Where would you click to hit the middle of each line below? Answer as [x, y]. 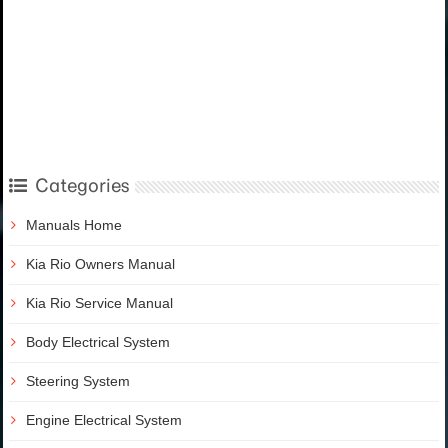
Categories [82, 186]
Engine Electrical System [104, 420]
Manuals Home [74, 225]
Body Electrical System [98, 342]
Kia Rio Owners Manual [100, 264]
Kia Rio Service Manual [99, 303]
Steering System [78, 381]
